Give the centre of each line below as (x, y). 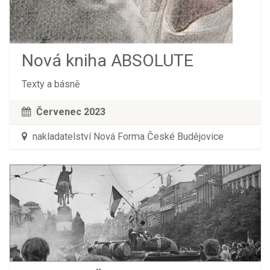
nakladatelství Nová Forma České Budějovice (127, 136)
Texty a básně (50, 84)
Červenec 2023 (71, 111)
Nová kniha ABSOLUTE (107, 60)
